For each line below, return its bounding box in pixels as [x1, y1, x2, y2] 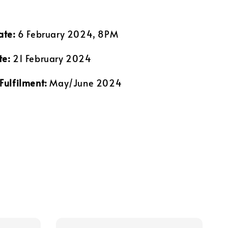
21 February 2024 [10, 51, 92, 65]
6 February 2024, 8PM [15, 27, 119, 40]
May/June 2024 [49, 76, 122, 89]
